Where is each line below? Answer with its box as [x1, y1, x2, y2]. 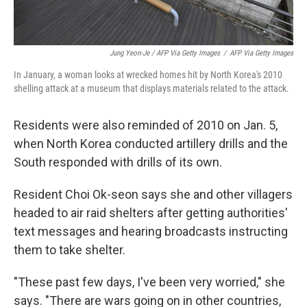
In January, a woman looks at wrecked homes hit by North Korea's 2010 [14, 69, 282, 80]
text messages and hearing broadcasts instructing [14, 224, 288, 238]
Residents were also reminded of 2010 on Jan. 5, [14, 118, 278, 132]
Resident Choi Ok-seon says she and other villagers [14, 187, 293, 201]
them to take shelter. [14, 243, 125, 257]
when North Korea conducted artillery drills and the [14, 136, 288, 151]
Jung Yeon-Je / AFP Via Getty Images [110, 49, 220, 58]
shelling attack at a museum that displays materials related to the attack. [14, 83, 289, 94]
